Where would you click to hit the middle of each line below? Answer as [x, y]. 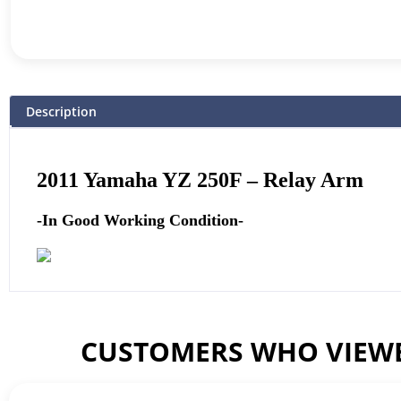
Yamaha [120, 179]
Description [61, 111]
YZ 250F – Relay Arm [260, 179]
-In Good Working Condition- [140, 221]
